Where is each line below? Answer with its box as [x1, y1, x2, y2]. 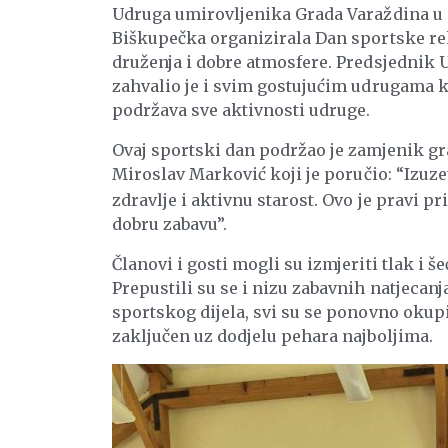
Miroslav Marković [112, 164, 267, 184]
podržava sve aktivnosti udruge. [112, 100, 371, 120]
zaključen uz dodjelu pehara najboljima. [112, 325, 433, 346]
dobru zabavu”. [112, 213, 228, 234]
